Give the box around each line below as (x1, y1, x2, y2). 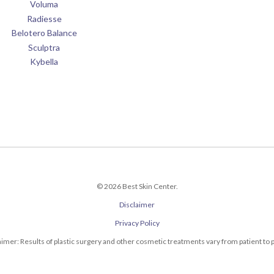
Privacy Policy (114, 218, 160, 228)
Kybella (30, 56, 58, 67)
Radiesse (26, 13, 62, 24)
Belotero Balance (11, 28, 77, 39)
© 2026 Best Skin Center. (96, 182, 178, 191)
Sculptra (28, 42, 60, 53)
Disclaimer (119, 200, 155, 210)
